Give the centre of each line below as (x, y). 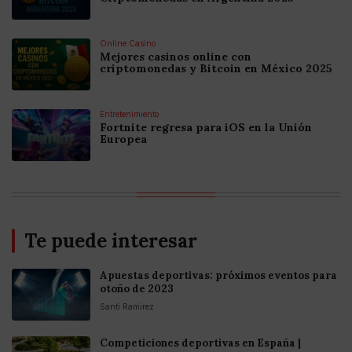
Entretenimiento (129, 114)
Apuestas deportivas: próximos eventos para (218, 276)
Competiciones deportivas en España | (200, 343)
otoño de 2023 (137, 289)
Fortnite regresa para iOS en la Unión (206, 128)
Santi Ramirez (127, 307)
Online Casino (128, 44)
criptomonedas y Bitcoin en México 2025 (216, 69)
